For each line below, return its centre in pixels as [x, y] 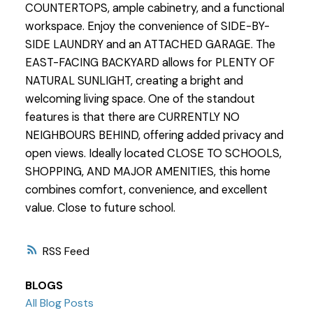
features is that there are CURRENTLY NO [132, 117]
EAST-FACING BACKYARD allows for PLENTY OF [150, 63]
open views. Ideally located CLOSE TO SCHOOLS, [153, 154]
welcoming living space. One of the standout [140, 99]
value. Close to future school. [100, 208]
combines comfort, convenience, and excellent [146, 190]
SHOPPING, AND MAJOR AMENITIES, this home [147, 172]
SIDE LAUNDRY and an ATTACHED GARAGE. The [150, 45]
